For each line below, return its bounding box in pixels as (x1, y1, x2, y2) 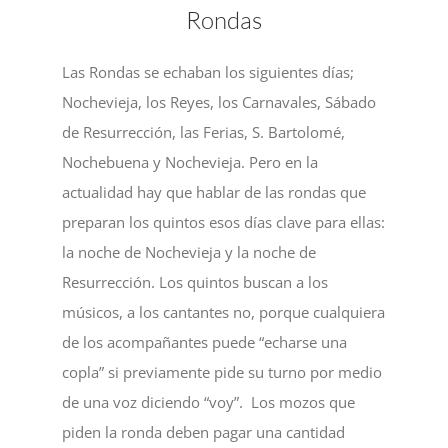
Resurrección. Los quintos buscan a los (62, 271, 329, 292)
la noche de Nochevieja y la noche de (62, 241, 317, 262)
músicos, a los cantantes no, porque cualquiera (62, 301, 386, 322)
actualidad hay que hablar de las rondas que (62, 181, 367, 202)
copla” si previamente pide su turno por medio (62, 361, 383, 382)
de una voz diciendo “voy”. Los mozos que (62, 391, 356, 412)
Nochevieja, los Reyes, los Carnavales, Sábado (62, 91, 377, 112)
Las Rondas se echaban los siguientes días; (62, 61, 355, 82)
